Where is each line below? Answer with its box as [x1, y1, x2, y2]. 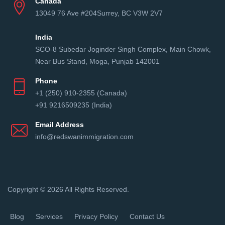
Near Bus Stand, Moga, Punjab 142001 [35, 57, 160, 66]
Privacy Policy [74, 212, 118, 221]
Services [36, 212, 63, 221]
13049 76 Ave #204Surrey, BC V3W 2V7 [35, 9, 163, 18]
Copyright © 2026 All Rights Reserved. [8, 185, 129, 194]
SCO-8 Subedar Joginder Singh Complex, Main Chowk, [35, 45, 211, 54]
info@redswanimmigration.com [35, 133, 134, 141]
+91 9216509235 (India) [35, 101, 112, 109]
